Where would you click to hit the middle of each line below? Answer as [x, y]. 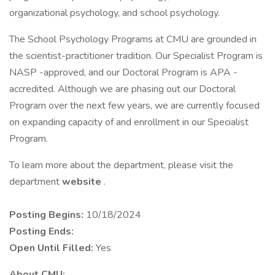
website [83, 182]
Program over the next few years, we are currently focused [134, 106]
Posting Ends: [41, 231]
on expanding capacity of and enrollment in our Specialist [129, 122]
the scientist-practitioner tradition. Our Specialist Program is [136, 56]
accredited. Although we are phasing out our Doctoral [122, 89]
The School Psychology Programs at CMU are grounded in [133, 39]
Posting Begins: [48, 215]
